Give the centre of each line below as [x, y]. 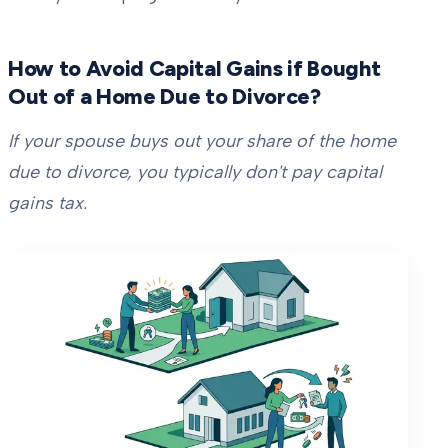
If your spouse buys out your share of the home [202, 141]
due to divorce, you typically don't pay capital [195, 172]
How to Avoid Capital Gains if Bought [194, 68]
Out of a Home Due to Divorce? [164, 96]
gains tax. [47, 203]
